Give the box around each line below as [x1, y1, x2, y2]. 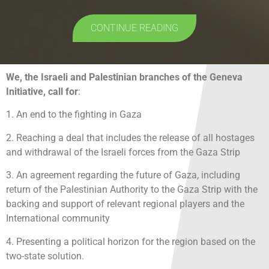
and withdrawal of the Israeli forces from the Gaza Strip [6, 146, 240, 158]
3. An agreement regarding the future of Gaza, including [6, 169, 240, 181]
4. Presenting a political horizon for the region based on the [6, 235, 255, 247]
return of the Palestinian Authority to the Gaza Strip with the [6, 184, 258, 196]
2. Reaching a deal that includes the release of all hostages [6, 131, 255, 144]
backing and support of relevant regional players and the [6, 198, 244, 210]
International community [6, 213, 110, 225]
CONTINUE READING [91, 22, 178, 34]
